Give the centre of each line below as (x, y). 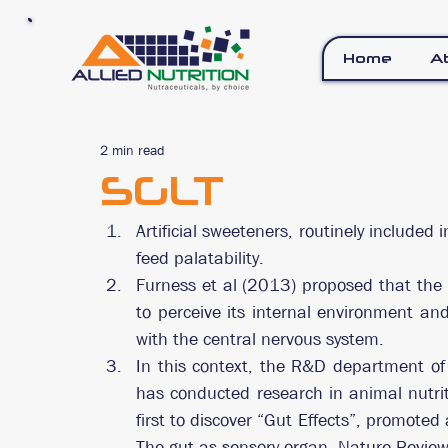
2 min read (132, 149)
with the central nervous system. (260, 339)
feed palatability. (200, 258)
